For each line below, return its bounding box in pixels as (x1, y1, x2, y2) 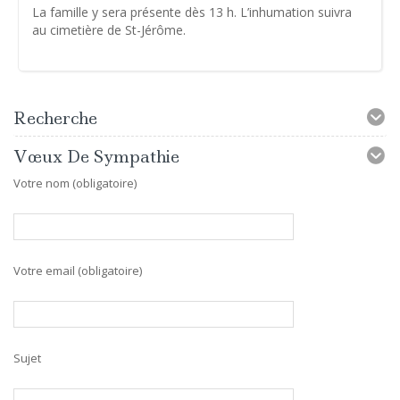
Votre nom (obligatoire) (13, 174, 137, 191)
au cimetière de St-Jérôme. (32, 21, 186, 38)
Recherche (13, 106, 97, 129)
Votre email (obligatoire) (13, 262, 142, 279)
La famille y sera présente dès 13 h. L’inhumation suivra (32, 3, 352, 21)
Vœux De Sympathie (13, 145, 179, 168)
